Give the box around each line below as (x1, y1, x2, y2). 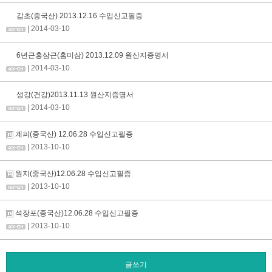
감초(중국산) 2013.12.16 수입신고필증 (15, 12, 143, 21)
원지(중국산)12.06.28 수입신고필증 (13, 169, 131, 178)
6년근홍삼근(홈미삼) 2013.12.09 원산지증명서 (15, 51, 169, 60)
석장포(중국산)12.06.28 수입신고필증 (13, 209, 138, 218)
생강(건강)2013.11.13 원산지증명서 (15, 90, 134, 100)
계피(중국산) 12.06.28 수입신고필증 (13, 130, 133, 139)
